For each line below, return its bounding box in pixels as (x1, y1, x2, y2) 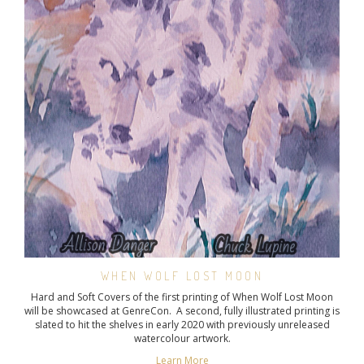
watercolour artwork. (133, 331, 231, 346)
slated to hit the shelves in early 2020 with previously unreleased (34, 318, 330, 332)
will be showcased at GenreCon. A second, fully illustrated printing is (24, 304, 340, 318)
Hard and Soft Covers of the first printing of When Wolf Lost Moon (31, 290, 333, 305)
